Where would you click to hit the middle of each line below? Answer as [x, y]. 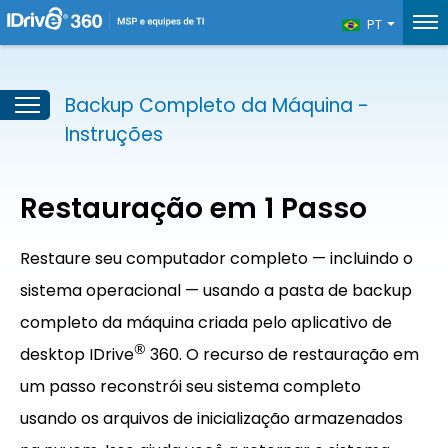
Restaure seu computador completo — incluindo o [216, 258]
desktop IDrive [77, 355]
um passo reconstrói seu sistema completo [190, 387]
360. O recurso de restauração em [282, 355]
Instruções [114, 134]
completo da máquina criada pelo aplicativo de [206, 322]
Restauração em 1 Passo [193, 208]
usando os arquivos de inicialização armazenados [211, 419]
